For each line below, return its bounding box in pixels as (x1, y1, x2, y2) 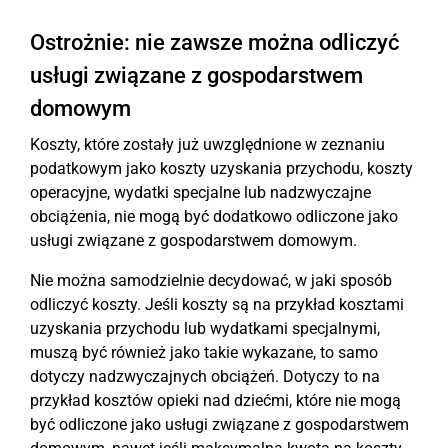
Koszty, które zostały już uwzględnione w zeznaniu (30, 135, 385, 154)
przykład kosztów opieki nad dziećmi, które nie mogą (30, 391, 401, 410)
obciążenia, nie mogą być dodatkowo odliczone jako (30, 207, 398, 226)
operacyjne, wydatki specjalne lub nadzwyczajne (30, 183, 371, 202)
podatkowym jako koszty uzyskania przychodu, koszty (30, 159, 413, 178)
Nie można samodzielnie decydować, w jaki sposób (30, 271, 392, 290)
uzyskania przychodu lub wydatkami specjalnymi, (30, 319, 380, 338)
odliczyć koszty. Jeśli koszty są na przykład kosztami (30, 295, 404, 314)
